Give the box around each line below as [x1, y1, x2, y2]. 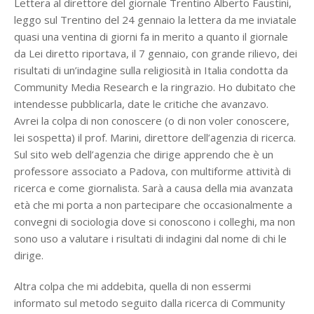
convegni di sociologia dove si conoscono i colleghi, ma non [14, 214, 295, 228]
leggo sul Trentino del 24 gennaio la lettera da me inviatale [14, 13, 296, 27]
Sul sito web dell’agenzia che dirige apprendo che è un [14, 147, 273, 161]
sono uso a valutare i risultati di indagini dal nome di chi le [14, 231, 287, 245]
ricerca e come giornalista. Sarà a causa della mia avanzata [14, 181, 293, 195]
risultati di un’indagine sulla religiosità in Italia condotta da [14, 63, 288, 77]
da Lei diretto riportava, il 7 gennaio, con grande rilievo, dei [14, 46, 297, 60]
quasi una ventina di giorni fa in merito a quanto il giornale [14, 29, 288, 43]
